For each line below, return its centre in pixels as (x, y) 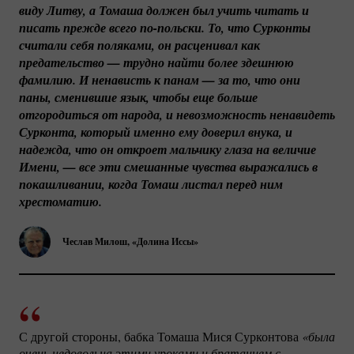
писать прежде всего (79, 27)
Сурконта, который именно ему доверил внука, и (156, 132)
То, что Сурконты (258, 27)
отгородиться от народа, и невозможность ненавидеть (177, 114)
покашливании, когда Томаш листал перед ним (151, 184)
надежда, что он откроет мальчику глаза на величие (168, 149)
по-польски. (172, 27)
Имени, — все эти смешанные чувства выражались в (168, 166)
